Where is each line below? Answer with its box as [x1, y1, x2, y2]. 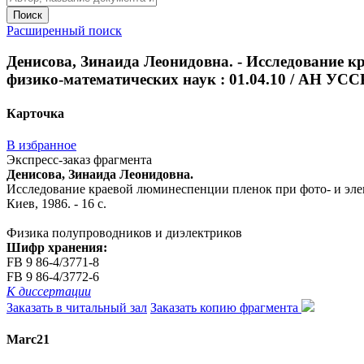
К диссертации [6, 284, 91, 298]
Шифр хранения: [6, 240, 107, 254]
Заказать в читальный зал [6, 300, 147, 314]
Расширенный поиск [6, 23, 122, 37]
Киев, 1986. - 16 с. [6, 196, 106, 210]
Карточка [6, 106, 64, 120]
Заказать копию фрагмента [150, 300, 301, 314]
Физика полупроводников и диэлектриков [6, 225, 242, 240]
